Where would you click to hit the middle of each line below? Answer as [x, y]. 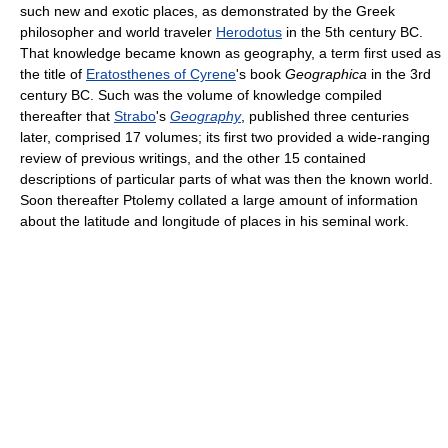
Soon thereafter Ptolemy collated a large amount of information [219, 200]
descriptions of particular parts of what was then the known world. [226, 179]
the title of [53, 74]
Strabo [135, 116]
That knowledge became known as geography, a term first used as [230, 53]
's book [260, 74]
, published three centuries [325, 116]
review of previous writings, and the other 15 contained [193, 158]
